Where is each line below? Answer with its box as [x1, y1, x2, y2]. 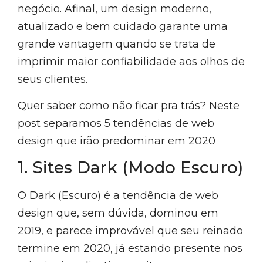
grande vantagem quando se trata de [18, 38, 215, 51]
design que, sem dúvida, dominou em [18, 207, 218, 220]
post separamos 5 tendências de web [18, 116, 214, 130]
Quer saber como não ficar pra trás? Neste [18, 99, 240, 112]
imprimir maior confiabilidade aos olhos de [18, 55, 245, 69]
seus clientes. [18, 73, 87, 86]
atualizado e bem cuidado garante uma [18, 20, 228, 33]
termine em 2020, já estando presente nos [18, 242, 242, 255]
